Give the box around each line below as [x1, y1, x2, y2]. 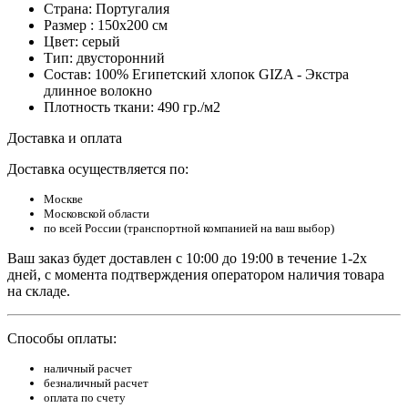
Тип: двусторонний [44, 49, 165, 66]
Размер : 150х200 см [44, 16, 168, 33]
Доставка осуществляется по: [7, 160, 189, 177]
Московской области [44, 206, 149, 220]
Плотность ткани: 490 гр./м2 [44, 98, 220, 115]
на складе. [7, 282, 70, 299]
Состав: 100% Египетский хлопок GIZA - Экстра [44, 66, 349, 82]
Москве [44, 191, 83, 206]
